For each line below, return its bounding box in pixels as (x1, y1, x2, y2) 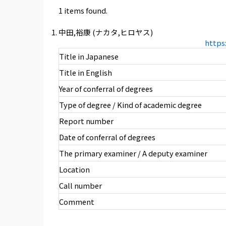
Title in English (59, 67, 112, 78)
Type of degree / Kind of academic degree (59, 99, 202, 110)
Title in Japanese (59, 51, 119, 62)
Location (59, 164, 90, 175)
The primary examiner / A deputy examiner (59, 148, 207, 159)
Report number (59, 116, 114, 127)
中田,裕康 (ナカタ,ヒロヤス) (58, 27, 153, 38)
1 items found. (58, 5, 107, 16)
